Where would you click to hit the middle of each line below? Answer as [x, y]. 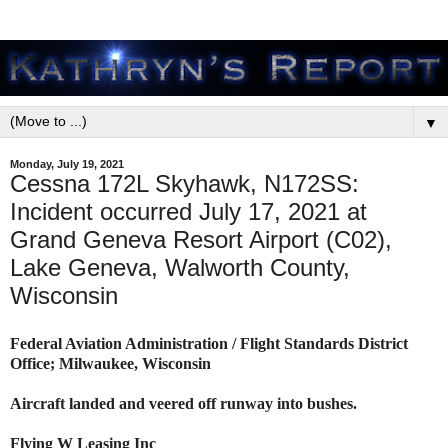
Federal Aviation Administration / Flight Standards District [209, 343]
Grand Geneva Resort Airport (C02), [201, 239]
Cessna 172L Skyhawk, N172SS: [184, 183]
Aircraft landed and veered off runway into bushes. [185, 403]
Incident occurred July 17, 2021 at [188, 211]
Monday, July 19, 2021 [67, 164]
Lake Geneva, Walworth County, [180, 267]
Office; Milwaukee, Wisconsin [110, 363]
